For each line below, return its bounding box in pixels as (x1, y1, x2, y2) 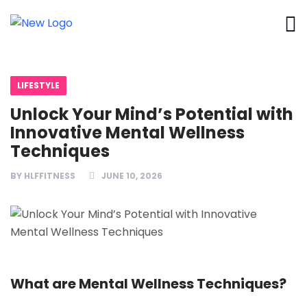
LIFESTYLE (17, 79, 60, 91)
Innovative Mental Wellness (10, 121, 245, 144)
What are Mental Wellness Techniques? (10, 274, 286, 293)
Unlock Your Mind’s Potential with (10, 103, 293, 125)
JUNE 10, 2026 (101, 170, 162, 182)
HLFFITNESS (24, 170, 75, 182)
